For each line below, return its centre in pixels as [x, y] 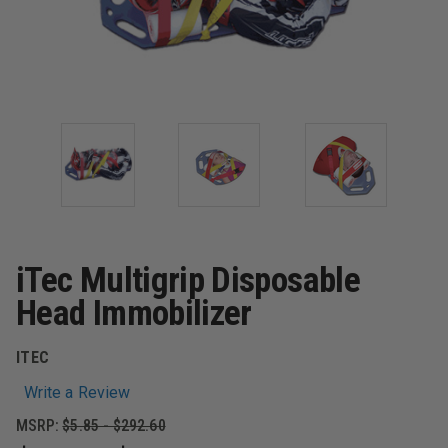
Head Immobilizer [134, 313]
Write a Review [77, 392]
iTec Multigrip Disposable [188, 280]
